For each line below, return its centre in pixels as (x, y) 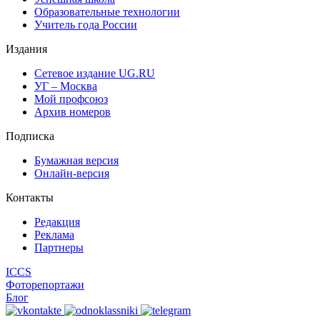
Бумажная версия (76, 160)
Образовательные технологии (107, 11)
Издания (26, 49)
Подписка (30, 136)
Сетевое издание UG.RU (95, 73)
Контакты (30, 197)
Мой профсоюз (71, 99)
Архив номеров (72, 111)
